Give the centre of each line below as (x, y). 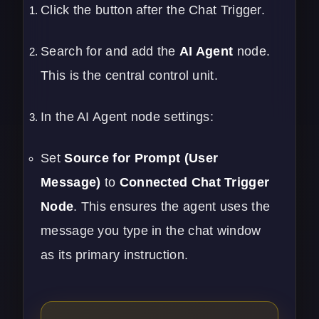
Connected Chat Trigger (194, 182)
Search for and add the (110, 51)
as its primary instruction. (115, 255)
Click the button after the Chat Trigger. (153, 10)
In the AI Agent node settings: (127, 116)
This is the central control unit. (129, 75)
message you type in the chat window (151, 230)
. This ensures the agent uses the (172, 206)
